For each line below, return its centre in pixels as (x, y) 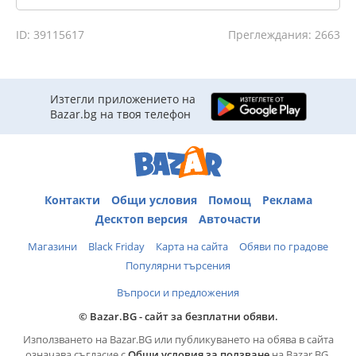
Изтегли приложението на (122, 99)
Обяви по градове (284, 246)
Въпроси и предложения (178, 292)
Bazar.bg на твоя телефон (120, 114)
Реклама (287, 199)
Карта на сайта (192, 246)
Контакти (72, 199)
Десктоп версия (141, 219)
